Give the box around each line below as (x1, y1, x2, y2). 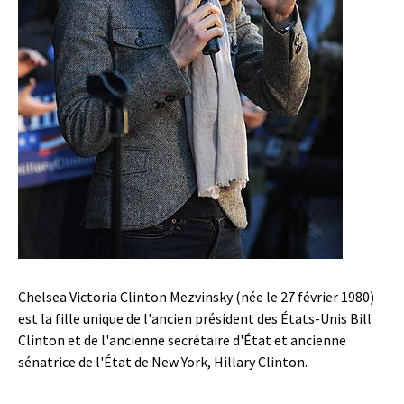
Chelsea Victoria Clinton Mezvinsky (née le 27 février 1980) (18, 288, 374, 306)
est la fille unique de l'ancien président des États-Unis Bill (18, 309, 372, 327)
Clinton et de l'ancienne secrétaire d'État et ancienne (18, 331, 346, 349)
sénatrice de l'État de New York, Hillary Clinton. (18, 353, 308, 371)
